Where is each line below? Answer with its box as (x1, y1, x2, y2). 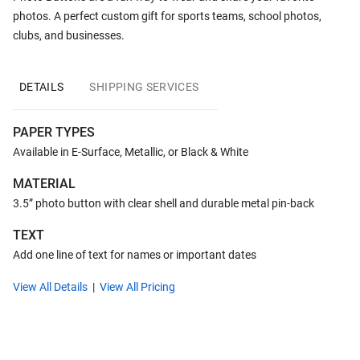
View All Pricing (100, 280, 175, 293)
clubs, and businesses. (13, 29, 125, 42)
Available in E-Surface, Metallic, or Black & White (13, 145, 248, 158)
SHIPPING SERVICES (89, 80, 199, 93)
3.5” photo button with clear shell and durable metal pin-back (13, 197, 314, 210)
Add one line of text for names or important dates (13, 248, 256, 261)
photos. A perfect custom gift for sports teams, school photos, (13, 10, 321, 22)
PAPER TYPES (13, 125, 95, 140)
